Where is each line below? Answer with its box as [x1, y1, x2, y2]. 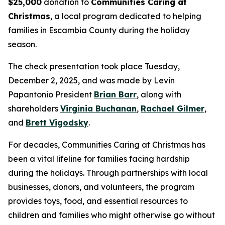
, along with [137, 89, 181, 100]
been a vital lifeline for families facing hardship [8, 154, 190, 164]
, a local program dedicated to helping [50, 11, 201, 22]
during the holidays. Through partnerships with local [8, 168, 208, 178]
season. [8, 39, 37, 50]
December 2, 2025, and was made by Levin [8, 75, 175, 86]
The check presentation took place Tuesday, [8, 61, 180, 72]
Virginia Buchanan [60, 103, 137, 114]
